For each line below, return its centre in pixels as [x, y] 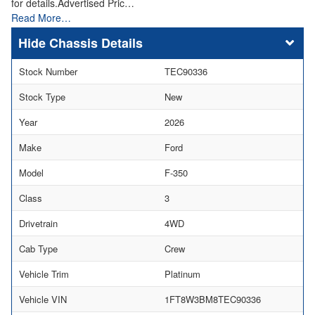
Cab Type [38, 248]
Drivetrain [38, 223]
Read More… [41, 17]
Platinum [182, 274]
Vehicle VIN [43, 299]
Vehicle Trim [44, 274]
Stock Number [48, 71]
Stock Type [42, 96]
